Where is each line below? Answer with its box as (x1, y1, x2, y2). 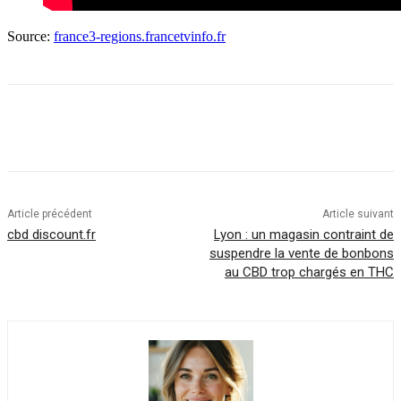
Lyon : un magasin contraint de (213, 226, 394, 243)
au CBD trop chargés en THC (224, 263, 394, 280)
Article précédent (7, 207, 92, 220)
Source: (7, 28, 54, 44)
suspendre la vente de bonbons (209, 244, 394, 261)
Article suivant (321, 207, 394, 220)
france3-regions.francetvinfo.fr (54, 28, 226, 44)
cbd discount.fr (7, 226, 96, 243)
